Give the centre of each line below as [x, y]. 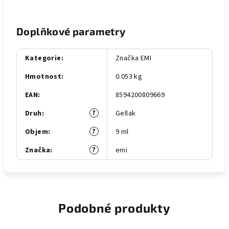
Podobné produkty [114, 208]
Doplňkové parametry [71, 31]
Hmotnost [43, 77]
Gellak [126, 113]
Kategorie [43, 58]
